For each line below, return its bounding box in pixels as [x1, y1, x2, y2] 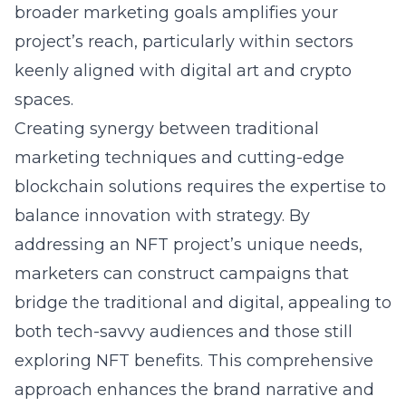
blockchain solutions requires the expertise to [14, 177, 386, 197]
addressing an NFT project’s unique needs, [14, 235, 362, 255]
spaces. [14, 90, 73, 110]
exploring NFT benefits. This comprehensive [14, 351, 373, 371]
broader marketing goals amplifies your [14, 3, 338, 23]
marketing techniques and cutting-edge [14, 148, 344, 168]
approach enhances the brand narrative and [14, 380, 374, 400]
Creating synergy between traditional [14, 119, 319, 139]
